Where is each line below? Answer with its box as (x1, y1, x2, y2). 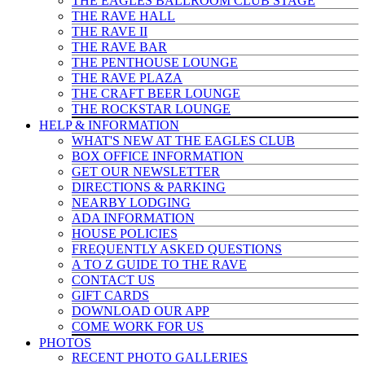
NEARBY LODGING (72, 196, 191, 209)
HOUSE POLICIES (72, 226, 178, 240)
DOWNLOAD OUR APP (72, 304, 209, 318)
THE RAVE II (72, 24, 147, 38)
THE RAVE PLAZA (72, 71, 182, 85)
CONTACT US (72, 273, 155, 287)
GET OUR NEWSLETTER (72, 165, 220, 178)
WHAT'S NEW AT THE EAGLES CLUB (72, 134, 295, 147)
